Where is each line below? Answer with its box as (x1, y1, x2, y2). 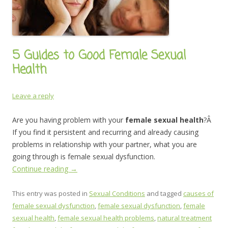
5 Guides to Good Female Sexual (12, 46, 186, 65)
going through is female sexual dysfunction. (12, 152, 155, 161)
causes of (183, 189, 214, 198)
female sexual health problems (58, 213, 154, 222)
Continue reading (12, 164, 70, 174)
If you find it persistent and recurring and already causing (12, 127, 198, 137)
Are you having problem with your (12, 115, 125, 125)
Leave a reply (12, 91, 54, 100)
